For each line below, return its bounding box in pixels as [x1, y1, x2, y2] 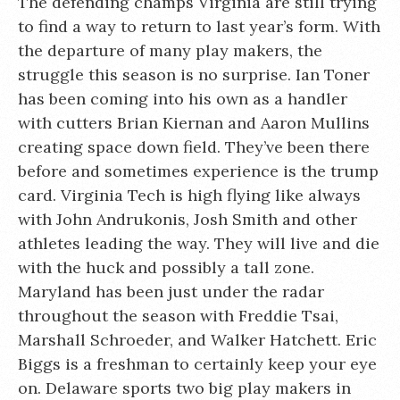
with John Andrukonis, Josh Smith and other [18, 209, 357, 229]
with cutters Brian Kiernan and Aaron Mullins [18, 112, 370, 133]
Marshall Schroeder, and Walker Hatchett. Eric [18, 329, 377, 350]
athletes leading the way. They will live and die [18, 233, 379, 254]
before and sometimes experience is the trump [18, 161, 379, 181]
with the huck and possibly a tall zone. [18, 257, 314, 278]
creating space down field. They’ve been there [18, 137, 370, 157]
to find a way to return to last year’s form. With [18, 16, 380, 37]
